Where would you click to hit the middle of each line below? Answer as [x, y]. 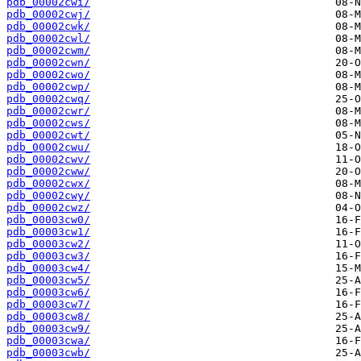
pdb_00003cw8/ [48, 317]
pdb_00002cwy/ [48, 196]
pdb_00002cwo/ [48, 75]
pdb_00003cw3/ [48, 256]
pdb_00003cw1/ [48, 232]
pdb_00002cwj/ [48, 15]
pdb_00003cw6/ [48, 293]
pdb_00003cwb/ [48, 353]
